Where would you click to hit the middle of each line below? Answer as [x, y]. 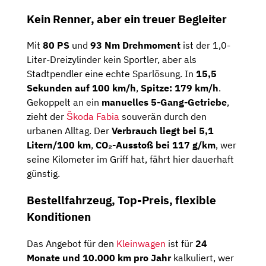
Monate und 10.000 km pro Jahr [99, 257]
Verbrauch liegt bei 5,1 [163, 131]
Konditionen [59, 217]
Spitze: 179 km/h [180, 88]
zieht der [47, 117]
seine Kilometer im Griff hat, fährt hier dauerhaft [130, 159]
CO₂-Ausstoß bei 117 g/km [156, 145]
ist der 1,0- [205, 45]
